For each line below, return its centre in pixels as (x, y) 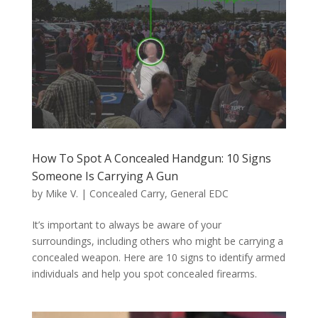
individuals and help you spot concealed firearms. (144, 274)
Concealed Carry (127, 194)
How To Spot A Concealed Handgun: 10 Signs (151, 159)
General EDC (199, 194)
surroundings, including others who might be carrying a (157, 241)
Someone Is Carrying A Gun (105, 176)
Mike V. (61, 194)
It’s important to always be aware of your (126, 225)
